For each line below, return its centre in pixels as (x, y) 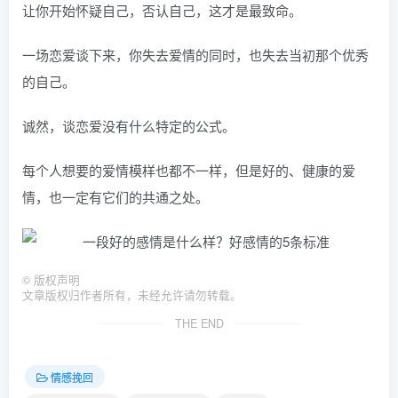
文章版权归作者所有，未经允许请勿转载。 (132, 295)
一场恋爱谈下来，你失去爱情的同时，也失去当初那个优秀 (195, 55)
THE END (199, 324)
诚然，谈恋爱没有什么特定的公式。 (129, 126)
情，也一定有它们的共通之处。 (115, 197)
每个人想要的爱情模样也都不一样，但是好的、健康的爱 (189, 171)
